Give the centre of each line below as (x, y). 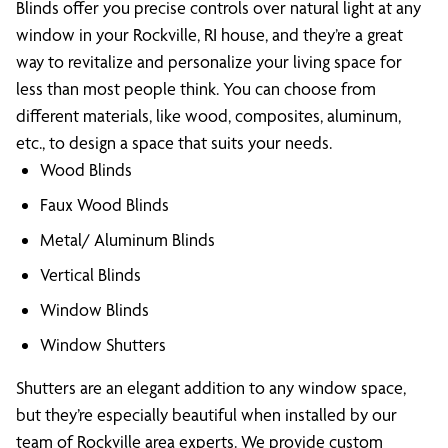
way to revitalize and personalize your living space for (209, 61)
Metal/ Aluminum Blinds (127, 239)
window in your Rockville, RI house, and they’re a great (209, 34)
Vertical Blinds (90, 274)
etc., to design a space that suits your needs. (174, 142)
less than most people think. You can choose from (196, 88)
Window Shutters (103, 344)
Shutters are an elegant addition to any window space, (211, 387)
